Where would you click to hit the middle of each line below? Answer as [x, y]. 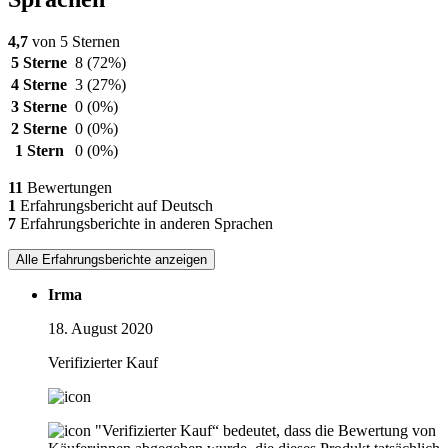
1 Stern [39, 150]
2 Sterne [39, 128]
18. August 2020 [100, 328]
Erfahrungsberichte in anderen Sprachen [144, 223]
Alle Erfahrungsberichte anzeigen [111, 259]
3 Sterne [39, 106]
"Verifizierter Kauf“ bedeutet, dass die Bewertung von [265, 430]
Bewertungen [67, 187]
